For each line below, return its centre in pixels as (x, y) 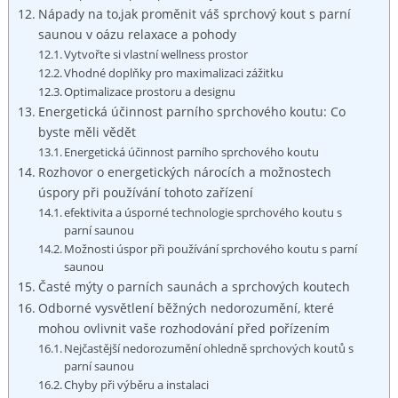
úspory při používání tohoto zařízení (145, 192)
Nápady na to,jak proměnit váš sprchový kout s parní (194, 13)
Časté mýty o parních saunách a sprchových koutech (194, 286)
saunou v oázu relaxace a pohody (137, 34)
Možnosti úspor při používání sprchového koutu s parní (211, 248)
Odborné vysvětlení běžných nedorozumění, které (186, 307)
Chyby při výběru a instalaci (137, 384)
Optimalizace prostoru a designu (150, 91)
